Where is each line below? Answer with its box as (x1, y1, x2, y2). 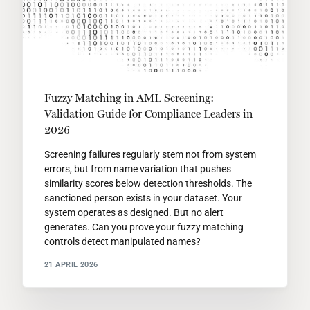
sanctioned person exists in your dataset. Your (44, 192, 242, 204)
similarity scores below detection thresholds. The (44, 178, 252, 190)
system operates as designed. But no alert (44, 207, 224, 219)
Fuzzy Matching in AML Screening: (44, 91, 214, 105)
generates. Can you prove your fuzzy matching (44, 221, 244, 233)
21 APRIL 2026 (44, 259, 98, 269)
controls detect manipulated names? (44, 236, 201, 248)
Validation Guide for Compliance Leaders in (44, 107, 253, 121)
